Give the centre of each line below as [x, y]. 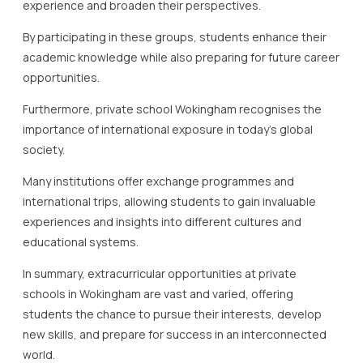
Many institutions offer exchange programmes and [158, 181]
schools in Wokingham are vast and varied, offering [158, 293]
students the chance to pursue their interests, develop [172, 314]
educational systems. [81, 241]
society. [44, 149]
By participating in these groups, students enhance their [175, 36]
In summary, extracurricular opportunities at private [160, 273]
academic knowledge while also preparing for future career [181, 57]
